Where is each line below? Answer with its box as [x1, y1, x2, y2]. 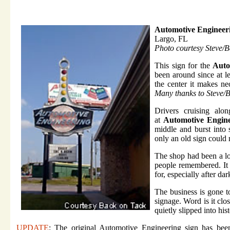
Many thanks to [155, 89, 206, 98]
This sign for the [155, 61, 213, 70]
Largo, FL [155, 34, 188, 44]
